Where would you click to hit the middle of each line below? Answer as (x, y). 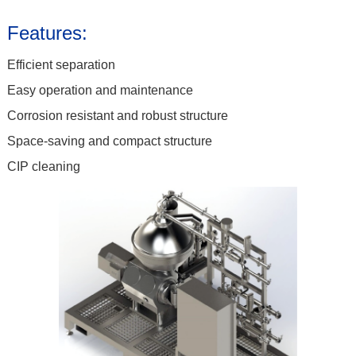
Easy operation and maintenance (100, 90)
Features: (47, 33)
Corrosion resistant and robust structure (117, 115)
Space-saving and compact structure (109, 141)
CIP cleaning (43, 166)
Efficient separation (61, 64)
